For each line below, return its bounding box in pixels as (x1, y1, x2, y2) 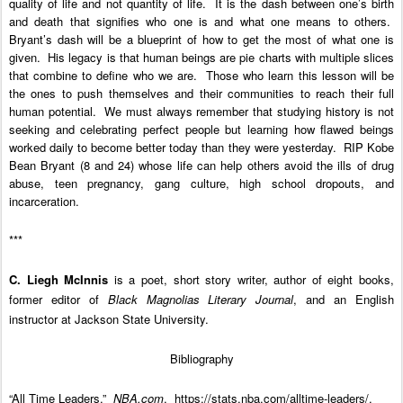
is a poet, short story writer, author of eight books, (108, 270, 395, 288)
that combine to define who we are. (9, 66, 197, 84)
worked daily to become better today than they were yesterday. (9, 138, 336, 156)
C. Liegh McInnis (9, 270, 109, 288)
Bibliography (169, 349, 234, 367)
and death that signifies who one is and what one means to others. (9, 12, 390, 30)
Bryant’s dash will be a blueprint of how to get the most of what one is (9, 30, 394, 48)
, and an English (293, 290, 395, 308)
